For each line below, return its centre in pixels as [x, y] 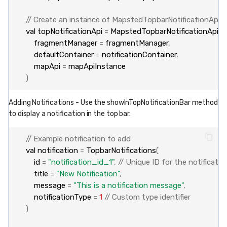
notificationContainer [139, 55]
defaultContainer [64, 55]
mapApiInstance [97, 67]
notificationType [62, 197]
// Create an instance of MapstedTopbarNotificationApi [123, 20]
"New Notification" [88, 174]
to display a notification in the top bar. [70, 113]
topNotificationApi [70, 32]
